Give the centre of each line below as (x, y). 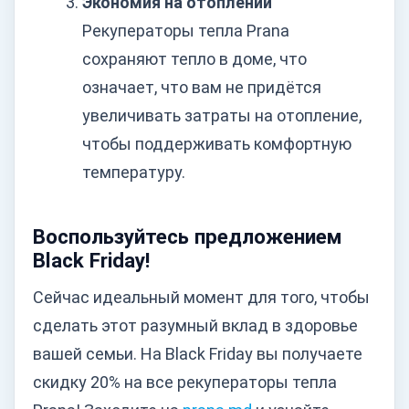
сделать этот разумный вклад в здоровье (195, 325)
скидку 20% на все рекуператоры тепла (185, 382)
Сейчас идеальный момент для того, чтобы (201, 297)
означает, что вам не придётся (202, 88)
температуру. (134, 173)
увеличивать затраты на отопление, (222, 116)
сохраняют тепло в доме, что (194, 59)
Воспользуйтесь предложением (188, 236)
